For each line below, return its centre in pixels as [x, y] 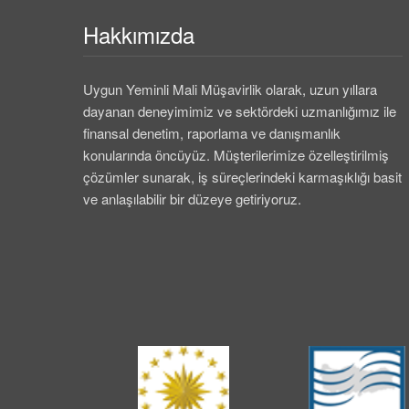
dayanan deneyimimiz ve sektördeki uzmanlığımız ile [239, 111]
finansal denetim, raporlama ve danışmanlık [211, 133]
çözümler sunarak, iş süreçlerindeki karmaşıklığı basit [242, 177]
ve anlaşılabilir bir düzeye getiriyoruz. [192, 199]
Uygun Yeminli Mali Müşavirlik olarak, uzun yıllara [230, 89]
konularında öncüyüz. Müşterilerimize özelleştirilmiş [236, 155]
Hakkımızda [138, 35]
